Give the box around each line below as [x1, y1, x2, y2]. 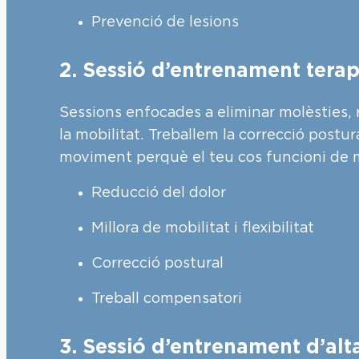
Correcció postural [91, 256, 224, 271]
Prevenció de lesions [91, 14, 240, 30]
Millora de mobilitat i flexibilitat [91, 220, 315, 236]
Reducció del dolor [91, 185, 227, 200]
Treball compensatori [91, 291, 243, 306]
